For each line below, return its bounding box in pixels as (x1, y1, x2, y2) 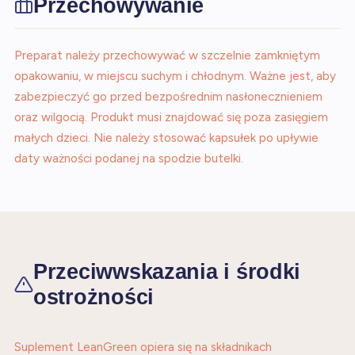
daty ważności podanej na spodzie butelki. (14, 151, 243, 166)
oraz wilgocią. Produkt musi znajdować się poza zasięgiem (14, 110, 328, 124)
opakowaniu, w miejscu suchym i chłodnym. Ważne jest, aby (14, 69, 336, 83)
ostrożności (33, 284, 155, 309)
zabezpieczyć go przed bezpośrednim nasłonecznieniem (14, 90, 323, 104)
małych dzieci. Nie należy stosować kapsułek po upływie (14, 131, 319, 145)
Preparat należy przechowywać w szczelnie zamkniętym (14, 48, 320, 63)
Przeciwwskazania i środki (33, 259, 301, 284)
